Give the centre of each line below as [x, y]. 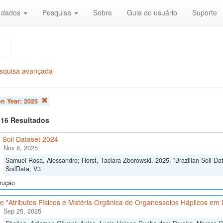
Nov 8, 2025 [20, 148]
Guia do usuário [152, 12]
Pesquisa [58, 12]
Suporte [205, 12]
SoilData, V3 [23, 169]
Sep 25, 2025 [22, 211]
